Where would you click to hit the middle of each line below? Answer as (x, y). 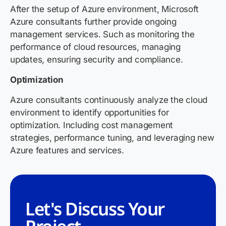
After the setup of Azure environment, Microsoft (104, 9)
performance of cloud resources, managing (95, 47)
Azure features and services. (68, 151)
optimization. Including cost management (92, 125)
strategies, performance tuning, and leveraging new (112, 138)
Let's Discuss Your (95, 209)
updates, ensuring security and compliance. (98, 60)
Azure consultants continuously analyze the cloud (109, 100)
